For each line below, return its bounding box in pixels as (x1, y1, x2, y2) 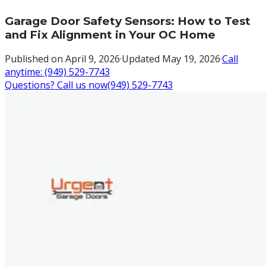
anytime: (5, 65, 45, 79)
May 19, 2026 (162, 52, 220, 66)
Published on (5, 52, 65, 66)
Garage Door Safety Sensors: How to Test (5, 14, 251, 28)
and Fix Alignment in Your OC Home (5, 27, 216, 42)
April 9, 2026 (65, 52, 120, 66)
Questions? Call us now (5, 78, 107, 92)
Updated (122, 52, 162, 66)
